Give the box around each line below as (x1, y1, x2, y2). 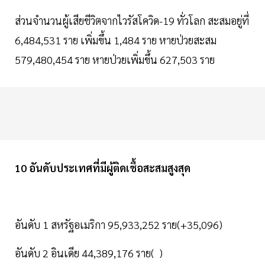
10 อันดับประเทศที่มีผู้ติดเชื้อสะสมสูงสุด (15, 161, 193, 175)
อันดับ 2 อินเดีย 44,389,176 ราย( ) (15, 246, 163, 260)
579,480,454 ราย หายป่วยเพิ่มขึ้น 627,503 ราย (15, 53, 215, 67)
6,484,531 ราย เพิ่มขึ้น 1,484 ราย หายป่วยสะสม (15, 33, 216, 47)
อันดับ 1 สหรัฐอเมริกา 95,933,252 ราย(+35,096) (15, 218, 225, 232)
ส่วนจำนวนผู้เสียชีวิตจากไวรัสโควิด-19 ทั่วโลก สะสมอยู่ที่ (15, 14, 249, 28)
